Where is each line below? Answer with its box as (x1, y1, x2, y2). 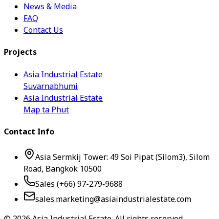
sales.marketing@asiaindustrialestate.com (35, 194, 191, 206)
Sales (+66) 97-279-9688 (35, 178, 123, 191)
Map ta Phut (23, 104, 69, 116)
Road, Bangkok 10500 (23, 163, 102, 175)
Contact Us (23, 24, 63, 37)
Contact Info (4, 126, 54, 138)
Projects (4, 46, 37, 59)
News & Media (23, 1, 77, 13)
